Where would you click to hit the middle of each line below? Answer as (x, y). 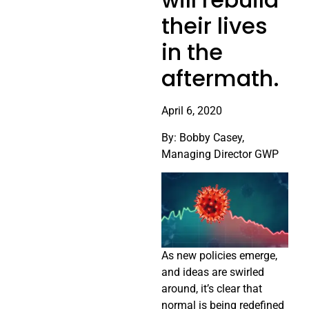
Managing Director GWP (220, 154)
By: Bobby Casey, (203, 137)
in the (192, 52)
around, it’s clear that (212, 289)
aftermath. (220, 79)
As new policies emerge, (219, 256)
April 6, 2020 (192, 111)
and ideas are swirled (213, 272)
